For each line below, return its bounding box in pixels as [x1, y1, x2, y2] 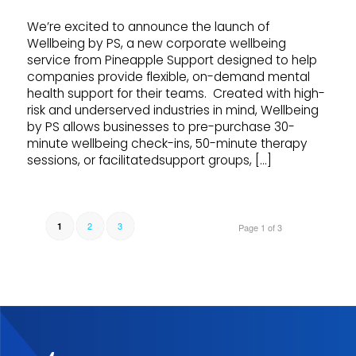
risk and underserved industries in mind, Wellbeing [26, 102, 319, 119]
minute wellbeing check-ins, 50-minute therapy [26, 135, 308, 153]
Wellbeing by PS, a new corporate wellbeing [26, 35, 286, 52]
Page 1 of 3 [238, 220, 283, 234]
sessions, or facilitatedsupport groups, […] [26, 152, 272, 169]
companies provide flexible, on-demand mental [26, 68, 310, 86]
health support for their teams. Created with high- [26, 85, 325, 103]
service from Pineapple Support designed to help [26, 52, 317, 69]
